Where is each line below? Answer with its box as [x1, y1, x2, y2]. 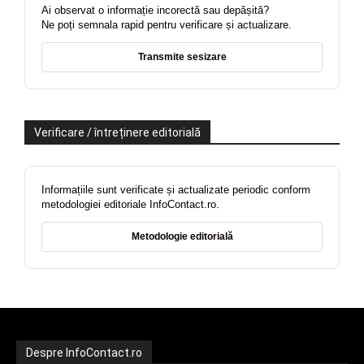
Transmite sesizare [137, 50, 227, 63]
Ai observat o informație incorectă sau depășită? [41, 3, 269, 16]
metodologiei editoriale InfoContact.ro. [41, 197, 219, 210]
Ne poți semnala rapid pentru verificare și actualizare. [41, 18, 292, 31]
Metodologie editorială [131, 230, 233, 242]
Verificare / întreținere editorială [34, 125, 201, 139]
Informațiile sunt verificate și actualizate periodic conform [41, 183, 310, 196]
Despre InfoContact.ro [26, 345, 142, 359]
